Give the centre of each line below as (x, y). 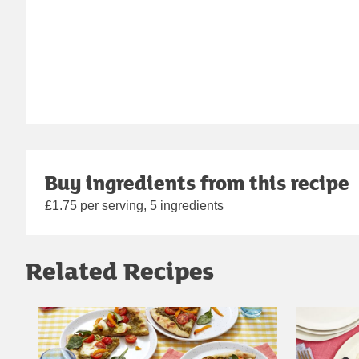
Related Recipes (120, 271)
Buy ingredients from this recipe (197, 183)
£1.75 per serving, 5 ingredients (134, 206)
